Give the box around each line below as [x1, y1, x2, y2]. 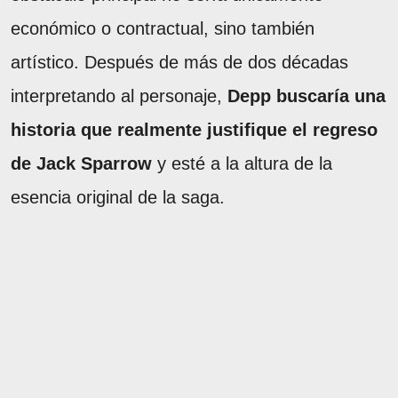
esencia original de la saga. [11, 187, 225, 208]
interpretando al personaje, [11, 86, 227, 107]
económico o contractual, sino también [11, 19, 314, 39]
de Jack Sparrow [11, 154, 152, 174]
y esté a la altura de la [152, 154, 332, 174]
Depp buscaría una [227, 86, 386, 107]
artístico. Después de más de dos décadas [11, 52, 348, 73]
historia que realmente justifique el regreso [11, 120, 378, 140]
